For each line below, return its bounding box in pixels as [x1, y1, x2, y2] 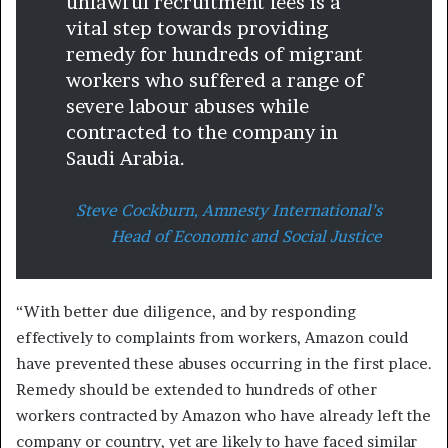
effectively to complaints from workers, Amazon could [16, 327, 408, 347]
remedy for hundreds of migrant [66, 42, 363, 66]
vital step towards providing [66, 16, 328, 40]
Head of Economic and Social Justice [111, 225, 382, 246]
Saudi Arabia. [66, 146, 185, 170]
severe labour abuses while [66, 94, 309, 118]
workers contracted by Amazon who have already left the [16, 405, 431, 425]
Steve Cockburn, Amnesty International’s [76, 199, 382, 220]
